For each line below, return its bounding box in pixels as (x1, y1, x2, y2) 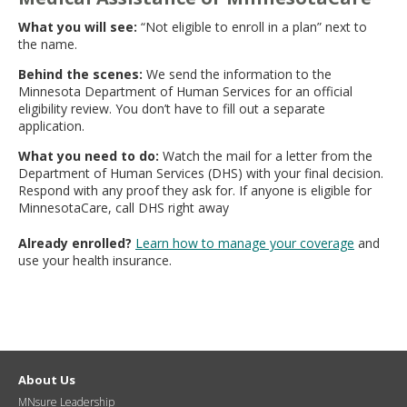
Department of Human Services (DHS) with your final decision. (18, 164, 383, 183)
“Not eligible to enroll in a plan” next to (137, 18, 367, 36)
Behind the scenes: (18, 65, 143, 84)
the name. (18, 35, 77, 54)
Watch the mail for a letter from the (159, 147, 372, 165)
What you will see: (18, 18, 137, 36)
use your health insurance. (18, 252, 172, 270)
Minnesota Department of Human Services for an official (18, 83, 352, 101)
